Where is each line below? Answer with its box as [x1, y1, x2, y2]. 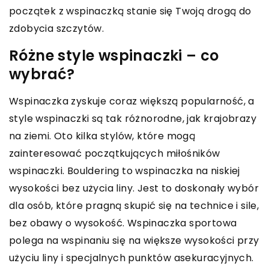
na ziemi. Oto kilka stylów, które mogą [9, 128, 196, 143]
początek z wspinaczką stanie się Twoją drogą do [9, 4, 252, 18]
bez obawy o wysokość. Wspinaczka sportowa [9, 216, 237, 230]
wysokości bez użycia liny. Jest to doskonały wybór [9, 181, 259, 195]
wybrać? [9, 64, 75, 84]
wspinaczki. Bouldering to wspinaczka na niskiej [9, 163, 240, 178]
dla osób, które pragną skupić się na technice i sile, [9, 198, 259, 213]
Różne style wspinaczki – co [9, 45, 219, 65]
